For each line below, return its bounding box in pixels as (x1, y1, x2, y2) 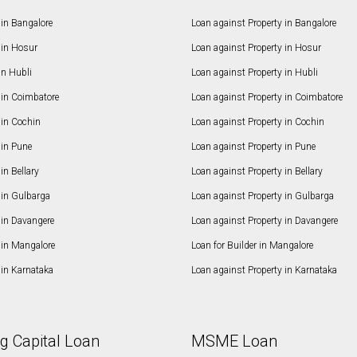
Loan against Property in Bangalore (190, 18, 336, 29)
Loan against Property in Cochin (190, 116, 324, 128)
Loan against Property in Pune (190, 141, 316, 153)
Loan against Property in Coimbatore (190, 92, 343, 104)
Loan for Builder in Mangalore (190, 240, 313, 252)
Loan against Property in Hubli (190, 67, 318, 79)
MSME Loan (190, 331, 277, 351)
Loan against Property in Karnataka (190, 265, 337, 277)
